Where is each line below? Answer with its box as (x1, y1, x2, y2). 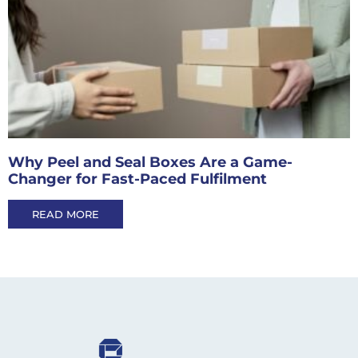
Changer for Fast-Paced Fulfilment (8, 170, 267, 189)
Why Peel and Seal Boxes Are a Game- (8, 153, 292, 172)
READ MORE (32, 208, 99, 221)
